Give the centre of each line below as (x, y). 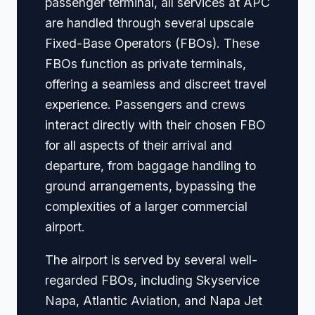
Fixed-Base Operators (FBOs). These (152, 44)
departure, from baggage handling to (150, 166)
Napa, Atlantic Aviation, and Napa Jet (154, 300)
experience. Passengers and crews (145, 105)
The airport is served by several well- (151, 259)
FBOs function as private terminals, (146, 64)
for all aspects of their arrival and (139, 146)
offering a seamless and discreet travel (156, 84)
